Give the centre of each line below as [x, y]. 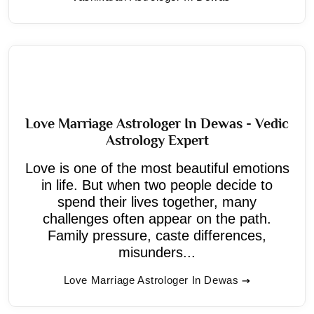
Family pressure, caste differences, [157, 235]
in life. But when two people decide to [157, 185]
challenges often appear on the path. [157, 218]
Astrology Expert [157, 140]
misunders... [157, 252]
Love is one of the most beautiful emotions [157, 168]
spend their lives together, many [157, 202]
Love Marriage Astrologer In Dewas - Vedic [157, 123]
